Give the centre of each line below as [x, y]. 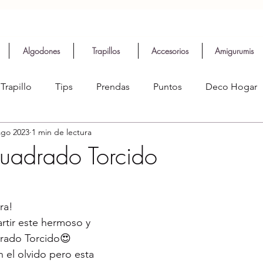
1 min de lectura [62, 132]
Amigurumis [234, 51]
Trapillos [106, 51]
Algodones [41, 51]
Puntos [168, 87]
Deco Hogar [231, 87]
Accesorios [170, 51]
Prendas [113, 87]
